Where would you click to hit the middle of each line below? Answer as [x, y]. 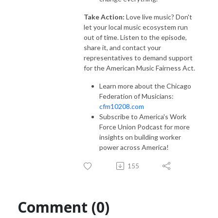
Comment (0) [64, 207]
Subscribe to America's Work [143, 116]
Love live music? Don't [158, 17]
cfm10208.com [122, 106]
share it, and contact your [122, 47]
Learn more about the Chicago [145, 86]
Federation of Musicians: [136, 96]
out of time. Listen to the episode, [135, 37]
